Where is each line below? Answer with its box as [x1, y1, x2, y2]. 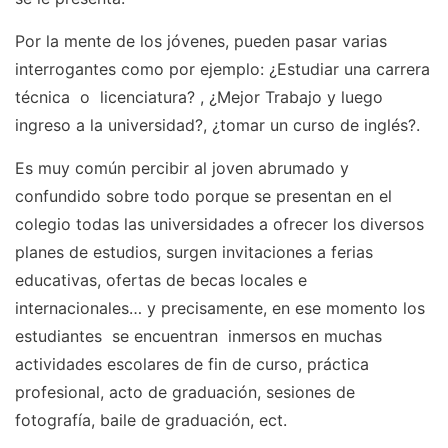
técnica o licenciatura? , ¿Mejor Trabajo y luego [15, 86, 383, 107]
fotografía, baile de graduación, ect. [15, 409, 287, 430]
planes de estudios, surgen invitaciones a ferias [15, 241, 373, 262]
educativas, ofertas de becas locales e [15, 269, 307, 290]
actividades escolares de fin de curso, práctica [15, 353, 369, 374]
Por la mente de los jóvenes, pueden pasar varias [15, 30, 387, 51]
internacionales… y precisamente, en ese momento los [15, 297, 425, 318]
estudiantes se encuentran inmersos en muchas [15, 325, 382, 346]
